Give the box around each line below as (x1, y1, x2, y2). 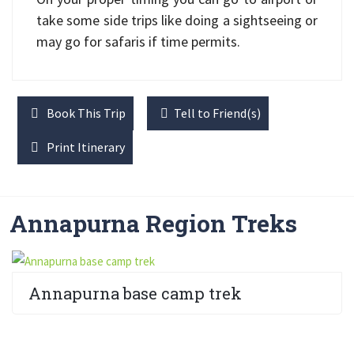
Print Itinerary (44, 139, 125, 155)
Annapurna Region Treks (9, 208, 297, 239)
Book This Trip (44, 105, 126, 121)
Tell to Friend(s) (174, 105, 261, 121)
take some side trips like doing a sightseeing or (36, 11, 318, 29)
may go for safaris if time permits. (36, 32, 240, 51)
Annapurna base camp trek (28, 283, 242, 303)
